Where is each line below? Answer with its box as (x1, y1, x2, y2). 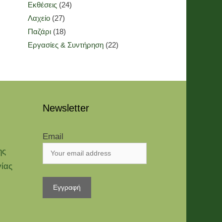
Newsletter (43, 103, 89, 113)
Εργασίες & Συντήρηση (28, 41, 104, 49)
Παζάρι (28, 27, 51, 36)
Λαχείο (28, 14, 50, 22)
